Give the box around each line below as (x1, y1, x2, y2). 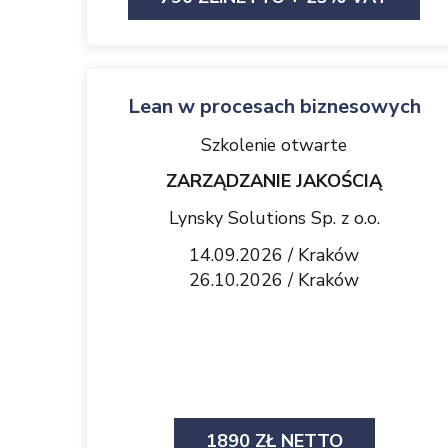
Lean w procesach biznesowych (127, 93, 421, 120)
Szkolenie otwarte (201, 133, 347, 157)
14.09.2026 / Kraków (189, 243, 359, 267)
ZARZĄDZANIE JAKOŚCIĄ (166, 169, 382, 193)
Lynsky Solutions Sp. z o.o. (168, 206, 380, 230)
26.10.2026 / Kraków (189, 268, 359, 292)
